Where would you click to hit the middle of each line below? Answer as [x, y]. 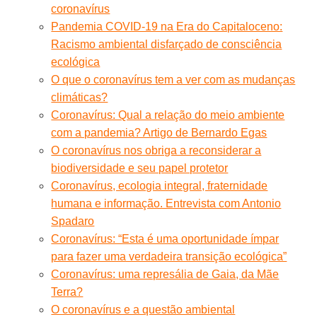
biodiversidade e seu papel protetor [140, 168]
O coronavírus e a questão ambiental [143, 309]
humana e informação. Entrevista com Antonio [166, 203]
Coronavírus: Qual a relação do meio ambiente [168, 115]
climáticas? [80, 97]
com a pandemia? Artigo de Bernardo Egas [159, 132]
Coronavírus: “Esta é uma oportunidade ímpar [165, 238]
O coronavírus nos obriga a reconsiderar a [156, 150]
